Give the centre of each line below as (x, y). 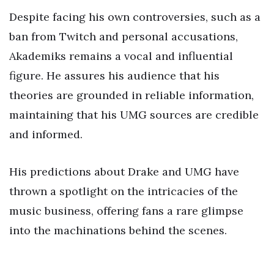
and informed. (46, 134)
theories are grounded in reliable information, (131, 95)
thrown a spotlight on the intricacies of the (124, 191)
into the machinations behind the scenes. (118, 231)
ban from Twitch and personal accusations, (124, 36)
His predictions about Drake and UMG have (124, 172)
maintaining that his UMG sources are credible (134, 114)
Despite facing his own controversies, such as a (135, 17)
